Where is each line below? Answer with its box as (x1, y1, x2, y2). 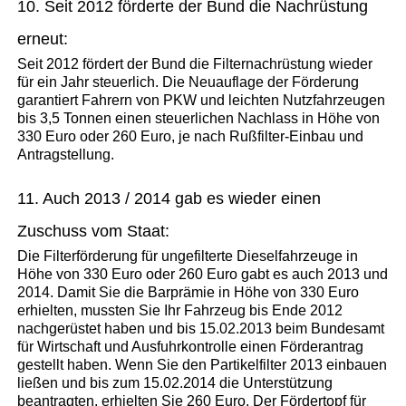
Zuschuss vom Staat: (17, 221, 170, 240)
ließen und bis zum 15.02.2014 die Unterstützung (17, 374, 333, 391)
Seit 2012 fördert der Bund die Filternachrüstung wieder (17, 55, 373, 72)
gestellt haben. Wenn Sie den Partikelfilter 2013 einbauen (17, 356, 388, 372)
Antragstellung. (17, 146, 115, 162)
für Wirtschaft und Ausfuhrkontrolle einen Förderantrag (17, 338, 364, 354)
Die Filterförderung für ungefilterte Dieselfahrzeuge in (17, 247, 359, 264)
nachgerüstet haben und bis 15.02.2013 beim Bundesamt (17, 320, 385, 336)
